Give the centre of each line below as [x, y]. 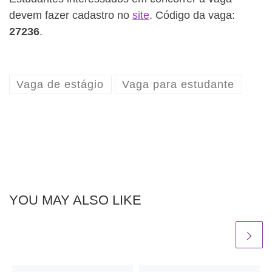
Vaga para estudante [178, 85]
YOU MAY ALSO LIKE [75, 200]
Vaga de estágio [60, 85]
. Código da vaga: [192, 15]
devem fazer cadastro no [71, 15]
